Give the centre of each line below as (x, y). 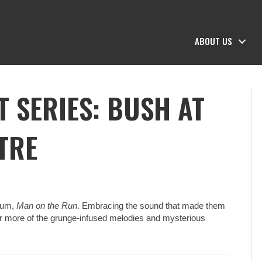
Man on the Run (47, 206)
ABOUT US (214, 41)
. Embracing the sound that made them (151, 206)
